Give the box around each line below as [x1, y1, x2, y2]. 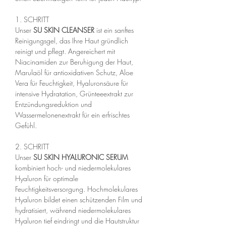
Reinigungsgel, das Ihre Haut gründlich [15, 35, 128, 45]
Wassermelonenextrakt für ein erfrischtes [15, 109, 130, 120]
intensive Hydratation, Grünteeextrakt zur [15, 88, 133, 98]
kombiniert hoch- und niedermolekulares [15, 162, 131, 173]
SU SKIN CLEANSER [33, 25, 94, 35]
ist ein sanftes [94, 25, 134, 35]
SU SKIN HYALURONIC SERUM [33, 152, 128, 162]
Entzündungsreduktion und [15, 99, 92, 109]
